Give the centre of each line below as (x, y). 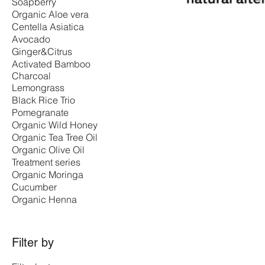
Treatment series (46, 162)
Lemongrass (38, 88)
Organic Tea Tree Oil (55, 137)
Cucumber (34, 187)
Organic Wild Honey (55, 125)
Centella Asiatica (48, 27)
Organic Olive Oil (48, 150)
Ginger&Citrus (42, 51)
